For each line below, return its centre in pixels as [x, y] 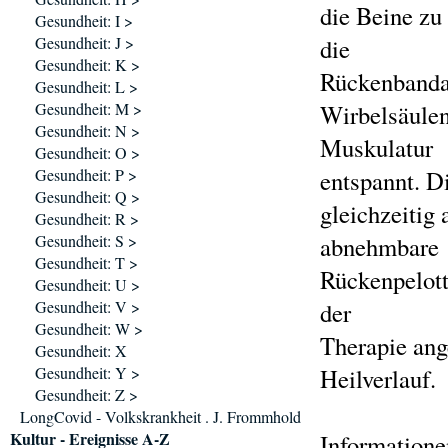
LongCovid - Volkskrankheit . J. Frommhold [160, 416]
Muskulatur [376, 147]
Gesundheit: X [81, 350]
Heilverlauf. [378, 378]
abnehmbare [379, 246]
